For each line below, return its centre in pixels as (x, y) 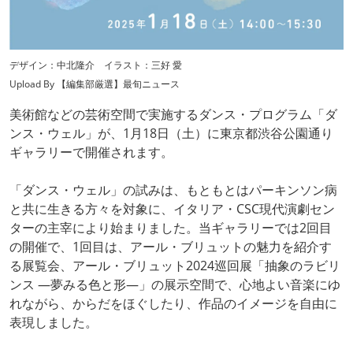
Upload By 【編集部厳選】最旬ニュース (95, 84)
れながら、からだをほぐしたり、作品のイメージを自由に (173, 303)
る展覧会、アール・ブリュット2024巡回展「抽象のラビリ (175, 265)
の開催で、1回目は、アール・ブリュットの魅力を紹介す (171, 246)
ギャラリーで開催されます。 (91, 152)
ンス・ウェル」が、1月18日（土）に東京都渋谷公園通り (171, 133)
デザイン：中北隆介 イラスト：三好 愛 (96, 65)
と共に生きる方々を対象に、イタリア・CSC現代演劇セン (172, 208)
